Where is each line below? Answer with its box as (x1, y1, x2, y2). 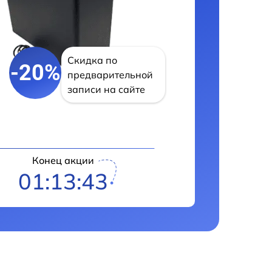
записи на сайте (67, 83, 145, 96)
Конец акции (32, 154, 94, 167)
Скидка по (67, 54, 117, 67)
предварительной (67, 69, 153, 81)
